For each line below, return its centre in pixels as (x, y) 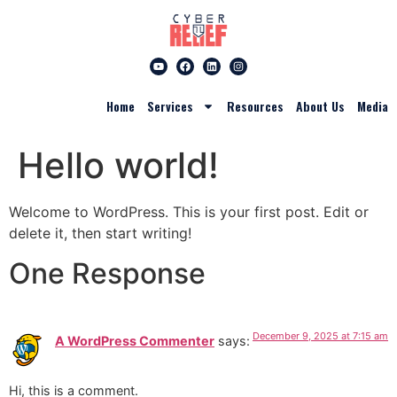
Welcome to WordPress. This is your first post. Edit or (189, 212)
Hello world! (118, 166)
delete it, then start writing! (100, 234)
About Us (320, 106)
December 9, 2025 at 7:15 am (320, 335)
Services (170, 106)
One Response (107, 273)
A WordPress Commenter (135, 340)
